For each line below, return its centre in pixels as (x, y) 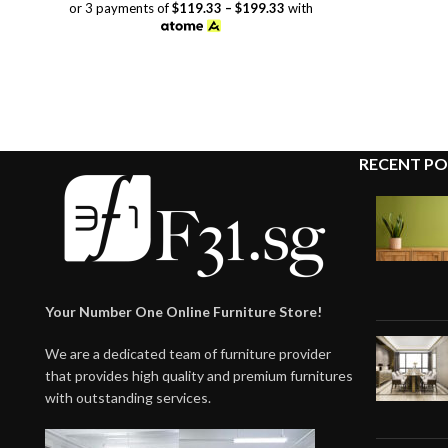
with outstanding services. (128, 397)
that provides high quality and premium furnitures (199, 375)
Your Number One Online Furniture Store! (183, 311)
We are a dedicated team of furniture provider (188, 353)
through (273, 41)
